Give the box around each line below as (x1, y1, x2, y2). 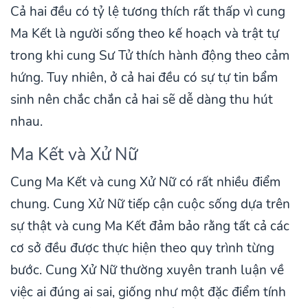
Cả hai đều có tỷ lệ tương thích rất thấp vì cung (10, 2, 285, 21)
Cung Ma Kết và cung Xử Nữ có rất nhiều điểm (10, 173, 280, 191)
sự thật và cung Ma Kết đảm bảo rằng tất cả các (10, 217, 289, 235)
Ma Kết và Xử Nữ (10, 142, 137, 166)
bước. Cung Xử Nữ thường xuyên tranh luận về (10, 261, 284, 279)
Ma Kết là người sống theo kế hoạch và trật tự (10, 24, 279, 43)
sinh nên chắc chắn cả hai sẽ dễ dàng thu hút (10, 90, 273, 109)
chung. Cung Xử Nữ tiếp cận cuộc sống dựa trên (10, 195, 290, 213)
